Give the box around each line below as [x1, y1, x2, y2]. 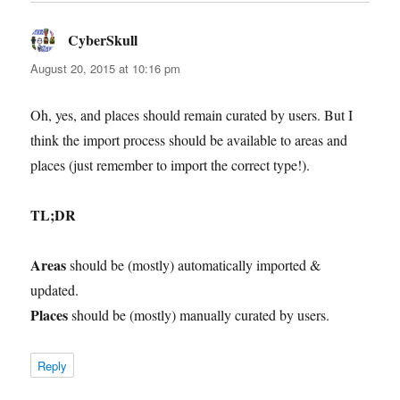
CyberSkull [68, 29, 138, 50]
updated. [30, 279, 79, 299]
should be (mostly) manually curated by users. [68, 304, 330, 324]
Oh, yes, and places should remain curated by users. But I [30, 104, 354, 124]
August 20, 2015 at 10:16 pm [30, 59, 181, 77]
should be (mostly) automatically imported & [66, 254, 321, 274]
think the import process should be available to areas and [30, 129, 348, 149]
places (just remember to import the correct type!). [30, 154, 311, 174]
